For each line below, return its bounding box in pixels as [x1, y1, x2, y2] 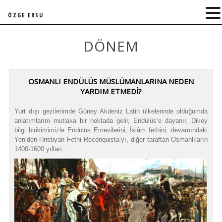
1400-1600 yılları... [14, 145, 68, 153]
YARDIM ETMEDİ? [80, 86, 142, 96]
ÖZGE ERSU [8, 11, 44, 19]
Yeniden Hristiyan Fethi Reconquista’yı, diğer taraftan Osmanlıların [14, 136, 208, 143]
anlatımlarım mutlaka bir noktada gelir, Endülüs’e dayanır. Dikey [14, 117, 208, 124]
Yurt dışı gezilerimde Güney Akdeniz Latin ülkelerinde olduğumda [14, 108, 208, 115]
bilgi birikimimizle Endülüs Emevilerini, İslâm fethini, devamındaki [14, 126, 208, 134]
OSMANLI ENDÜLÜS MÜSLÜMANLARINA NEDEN [28, 76, 194, 86]
